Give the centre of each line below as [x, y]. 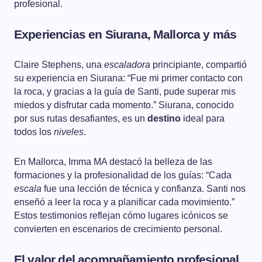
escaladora [127, 65]
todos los [34, 132]
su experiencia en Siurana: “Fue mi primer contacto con [128, 78]
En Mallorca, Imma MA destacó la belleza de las [113, 162]
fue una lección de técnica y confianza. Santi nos [144, 189]
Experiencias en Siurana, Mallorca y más [125, 35]
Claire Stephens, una [59, 65]
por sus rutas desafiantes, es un [81, 119]
